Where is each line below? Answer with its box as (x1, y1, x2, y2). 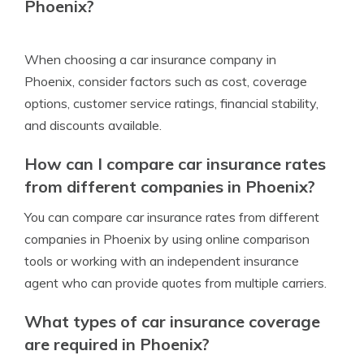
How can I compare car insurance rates (24, 154, 326, 174)
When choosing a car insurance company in (24, 51, 276, 67)
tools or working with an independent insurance (24, 253, 299, 269)
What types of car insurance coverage (24, 311, 320, 331)
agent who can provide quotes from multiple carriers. (24, 275, 327, 291)
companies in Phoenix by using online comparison (24, 231, 310, 247)
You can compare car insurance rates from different (24, 209, 319, 225)
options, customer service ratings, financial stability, (24, 95, 318, 111)
